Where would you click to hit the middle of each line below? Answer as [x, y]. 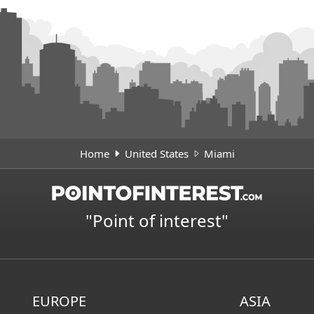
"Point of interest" [157, 220]
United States [156, 154]
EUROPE [59, 301]
